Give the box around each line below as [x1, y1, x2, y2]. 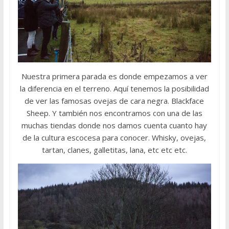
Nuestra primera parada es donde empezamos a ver [21, 71, 208, 81]
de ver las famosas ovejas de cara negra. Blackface [25, 95, 204, 106]
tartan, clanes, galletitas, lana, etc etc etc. [41, 144, 187, 155]
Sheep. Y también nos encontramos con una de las [26, 107, 202, 118]
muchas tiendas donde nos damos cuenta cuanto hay [21, 120, 208, 130]
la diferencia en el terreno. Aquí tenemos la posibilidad [19, 83, 209, 94]
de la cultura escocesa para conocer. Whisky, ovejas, [22, 132, 207, 143]
